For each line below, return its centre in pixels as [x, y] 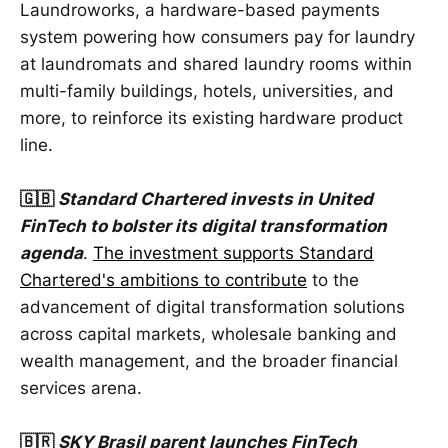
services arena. [81, 388]
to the [333, 280]
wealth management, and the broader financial [209, 361]
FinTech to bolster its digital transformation [203, 226]
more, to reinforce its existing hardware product [211, 117]
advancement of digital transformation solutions [212, 307]
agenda [51, 253]
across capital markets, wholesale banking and [208, 334]
